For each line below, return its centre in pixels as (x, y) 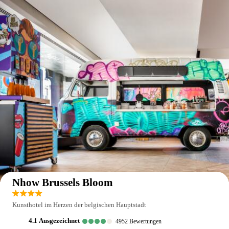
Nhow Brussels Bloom (63, 182)
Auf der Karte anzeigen (186, 159)
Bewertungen (145, 221)
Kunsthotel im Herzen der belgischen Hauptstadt (79, 205)
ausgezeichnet (62, 221)
